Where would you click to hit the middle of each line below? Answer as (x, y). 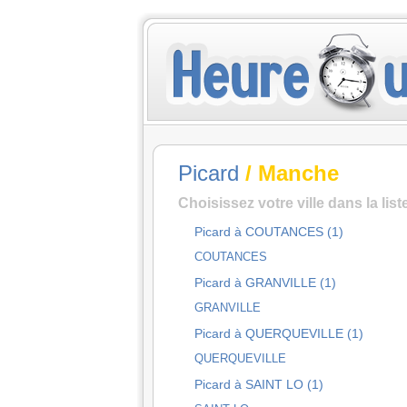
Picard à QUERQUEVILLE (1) (279, 333)
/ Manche (289, 173)
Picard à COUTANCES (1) (269, 232)
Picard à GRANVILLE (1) (265, 283)
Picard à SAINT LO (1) (259, 384)
